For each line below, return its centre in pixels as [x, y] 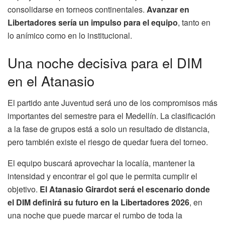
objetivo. [24, 189]
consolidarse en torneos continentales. [77, 10]
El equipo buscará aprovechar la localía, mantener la [101, 163]
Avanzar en [168, 10]
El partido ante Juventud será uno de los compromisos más [113, 103]
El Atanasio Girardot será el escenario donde [125, 189]
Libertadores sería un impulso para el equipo [93, 23]
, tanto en [194, 23]
